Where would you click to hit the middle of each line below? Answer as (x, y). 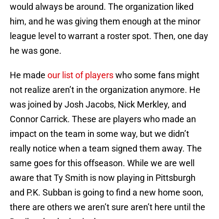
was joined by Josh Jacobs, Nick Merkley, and (98, 105)
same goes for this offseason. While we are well (102, 163)
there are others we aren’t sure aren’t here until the (108, 207)
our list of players (80, 75)
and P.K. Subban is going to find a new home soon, (107, 193)
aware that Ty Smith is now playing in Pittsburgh (103, 178)
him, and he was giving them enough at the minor (105, 22)
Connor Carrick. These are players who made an (103, 119)
